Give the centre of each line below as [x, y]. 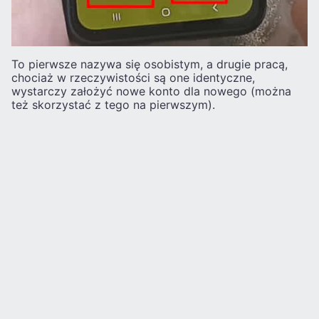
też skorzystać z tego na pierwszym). [113, 104]
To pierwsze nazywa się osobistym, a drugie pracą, [150, 64]
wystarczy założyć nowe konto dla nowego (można [151, 91]
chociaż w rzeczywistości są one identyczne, [133, 77]
